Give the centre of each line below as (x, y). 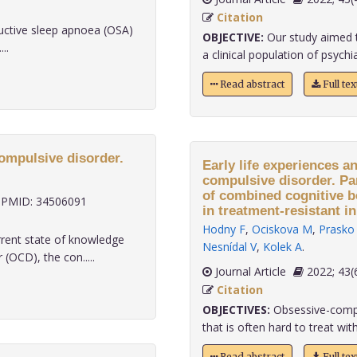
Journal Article (249, 271)
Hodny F (224, 229)
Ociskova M (282, 229)
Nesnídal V (229, 247)
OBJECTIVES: (236, 310)
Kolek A (282, 247)
